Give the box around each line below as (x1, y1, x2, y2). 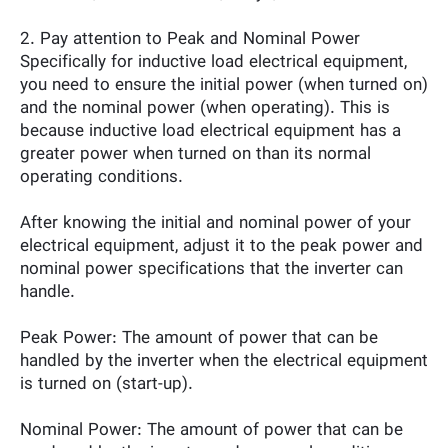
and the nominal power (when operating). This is (20, 97, 390, 120)
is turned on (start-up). (20, 373, 193, 396)
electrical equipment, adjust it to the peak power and (20, 235, 423, 258)
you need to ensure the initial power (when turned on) (20, 74, 428, 97)
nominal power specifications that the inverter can (20, 258, 403, 281)
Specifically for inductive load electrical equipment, (20, 51, 407, 74)
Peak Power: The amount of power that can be (20, 327, 378, 350)
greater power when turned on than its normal (20, 143, 371, 166)
